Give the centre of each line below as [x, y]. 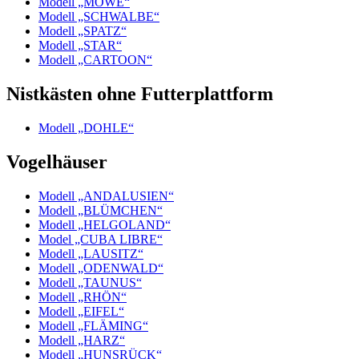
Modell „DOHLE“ [86, 127]
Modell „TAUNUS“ [90, 282]
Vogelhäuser [57, 161]
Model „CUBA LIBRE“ [101, 239]
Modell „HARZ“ [82, 340]
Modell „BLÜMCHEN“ [101, 210]
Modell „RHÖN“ [83, 296]
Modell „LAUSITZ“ [91, 253]
